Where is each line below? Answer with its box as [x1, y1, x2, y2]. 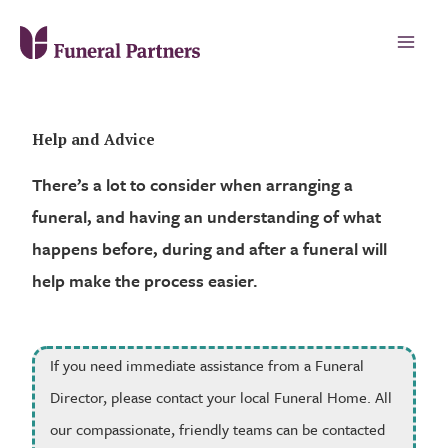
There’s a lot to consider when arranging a [32, 172, 354, 197]
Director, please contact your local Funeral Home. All [50, 385, 393, 408]
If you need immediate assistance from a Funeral [50, 353, 365, 376]
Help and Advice [32, 129, 156, 149]
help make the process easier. [32, 268, 259, 293]
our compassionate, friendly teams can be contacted [50, 417, 386, 440]
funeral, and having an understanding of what [32, 204, 382, 229]
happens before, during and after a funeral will [32, 236, 388, 261]
